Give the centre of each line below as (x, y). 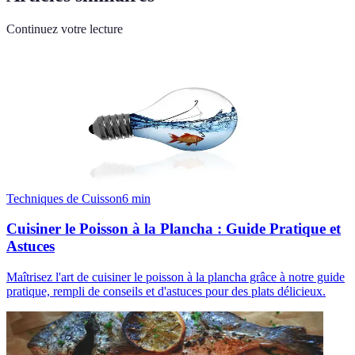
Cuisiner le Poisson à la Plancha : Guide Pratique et (174, 229)
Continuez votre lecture (65, 29)
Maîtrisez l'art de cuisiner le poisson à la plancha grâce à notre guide (176, 277)
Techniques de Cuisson (64, 198)
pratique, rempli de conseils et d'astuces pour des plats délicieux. (166, 292)
